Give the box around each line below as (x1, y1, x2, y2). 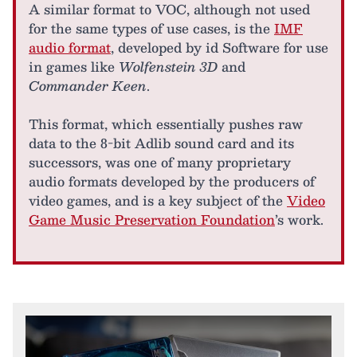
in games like (29, 56, 119, 77)
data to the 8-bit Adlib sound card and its (29, 132, 294, 154)
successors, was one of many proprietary (29, 151, 291, 173)
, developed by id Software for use (111, 37, 328, 58)
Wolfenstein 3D (119, 56, 218, 77)
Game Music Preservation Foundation (29, 209, 275, 230)
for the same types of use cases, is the (29, 18, 274, 39)
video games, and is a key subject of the (29, 190, 287, 211)
